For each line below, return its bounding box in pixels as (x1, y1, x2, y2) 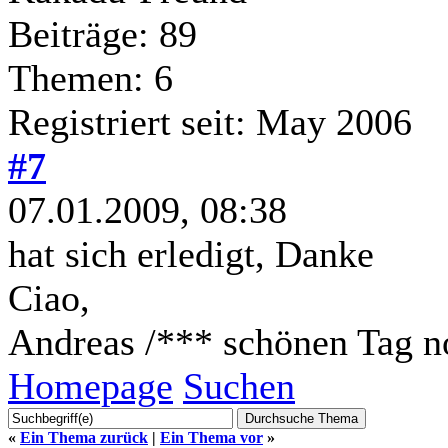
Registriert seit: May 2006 (8, 100, 412, 143)
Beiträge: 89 (8, 12, 197, 55)
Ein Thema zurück (20, 428, 148, 446)
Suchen (183, 364, 295, 407)
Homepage (8, 364, 173, 407)
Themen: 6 (8, 56, 173, 99)
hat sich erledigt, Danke (8, 232, 374, 275)
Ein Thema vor (160, 428, 263, 446)
